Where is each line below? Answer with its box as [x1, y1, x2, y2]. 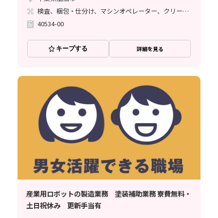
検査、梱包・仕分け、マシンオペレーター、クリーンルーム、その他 [182, 6, 189, 16]
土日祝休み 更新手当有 [26, 200, 101, 210]
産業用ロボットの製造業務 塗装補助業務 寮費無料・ [26, 188, 191, 199]
